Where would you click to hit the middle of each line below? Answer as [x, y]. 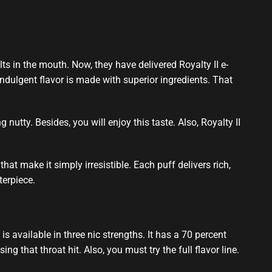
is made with [93, 80]
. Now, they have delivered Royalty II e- [148, 64]
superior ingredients [165, 80]
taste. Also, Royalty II [195, 122]
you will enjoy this [111, 122]
